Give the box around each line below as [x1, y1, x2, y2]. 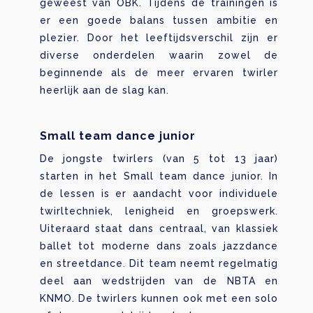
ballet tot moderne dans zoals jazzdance [39, 240, 279, 252]
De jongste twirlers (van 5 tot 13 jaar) [39, 152, 279, 164]
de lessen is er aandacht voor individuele [39, 187, 279, 199]
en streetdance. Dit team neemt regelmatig [39, 257, 279, 269]
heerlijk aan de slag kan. [39, 84, 169, 96]
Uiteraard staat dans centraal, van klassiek [39, 222, 279, 234]
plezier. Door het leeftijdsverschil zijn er [39, 31, 279, 43]
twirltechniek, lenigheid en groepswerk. [39, 205, 279, 217]
